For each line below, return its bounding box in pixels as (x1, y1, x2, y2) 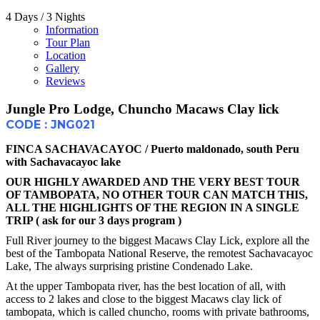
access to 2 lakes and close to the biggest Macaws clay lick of (6, 292, 281, 305)
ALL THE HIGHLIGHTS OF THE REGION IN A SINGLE (6, 201, 299, 214)
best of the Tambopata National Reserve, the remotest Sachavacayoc (6, 246, 313, 259)
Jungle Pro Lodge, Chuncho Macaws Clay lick (6, 101, 279, 117)
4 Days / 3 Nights (6, 11, 85, 24)
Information (46, 24, 99, 36)
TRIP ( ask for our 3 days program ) (6, 214, 181, 226)
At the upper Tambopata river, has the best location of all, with (6, 279, 286, 292)
